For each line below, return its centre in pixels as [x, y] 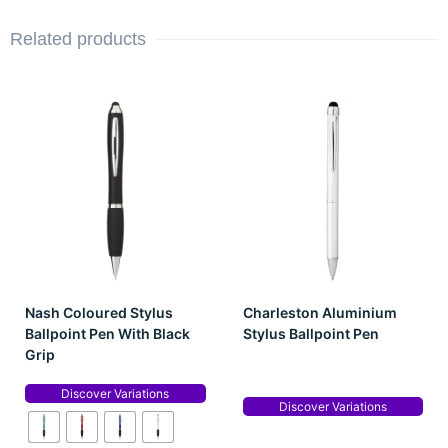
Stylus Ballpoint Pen [310, 334]
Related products [78, 38]
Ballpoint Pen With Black [107, 334]
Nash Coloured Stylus [99, 313]
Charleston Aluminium [319, 313]
